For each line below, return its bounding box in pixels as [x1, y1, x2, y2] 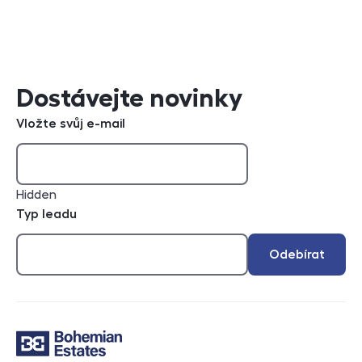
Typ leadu [16, 207, 77, 221]
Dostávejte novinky [16, 84, 242, 111]
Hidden [16, 187, 57, 201]
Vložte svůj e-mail [16, 116, 125, 130]
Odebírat [269, 247, 325, 261]
